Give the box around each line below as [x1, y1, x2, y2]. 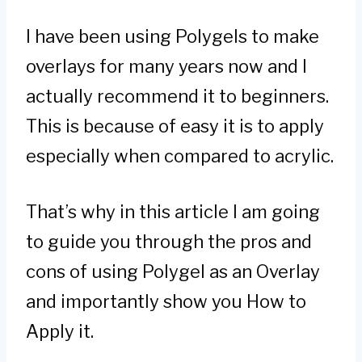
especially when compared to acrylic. [26, 145, 334, 167]
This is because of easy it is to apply [26, 116, 324, 137]
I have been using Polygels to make [26, 26, 319, 48]
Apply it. [26, 321, 94, 343]
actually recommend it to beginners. [26, 86, 329, 107]
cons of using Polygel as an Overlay [26, 261, 320, 283]
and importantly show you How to [26, 291, 306, 313]
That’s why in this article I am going [26, 201, 320, 223]
